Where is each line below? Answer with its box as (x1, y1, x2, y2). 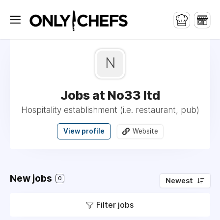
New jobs (10, 173, 54, 184)
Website (133, 127, 158, 135)
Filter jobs (96, 200, 134, 210)
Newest (165, 176, 193, 185)
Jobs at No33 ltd (60, 88, 160, 103)
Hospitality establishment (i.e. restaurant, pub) (21, 105, 199, 115)
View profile (63, 127, 105, 135)
